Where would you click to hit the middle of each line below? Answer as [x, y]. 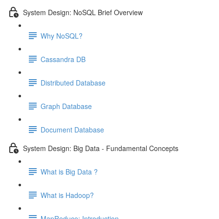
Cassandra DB [63, 59]
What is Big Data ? [69, 171]
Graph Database [66, 106]
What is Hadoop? [67, 195]
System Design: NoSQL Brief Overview [83, 12]
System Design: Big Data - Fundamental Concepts [101, 148]
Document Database [72, 129]
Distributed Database [73, 82]
